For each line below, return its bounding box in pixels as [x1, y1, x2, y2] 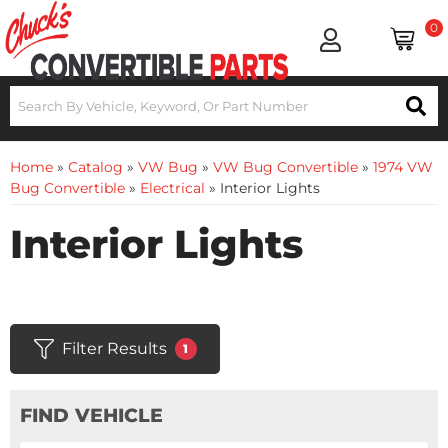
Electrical [140, 179, 205, 197]
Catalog [68, 158, 123, 176]
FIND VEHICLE [20, 404, 163, 427]
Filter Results [61, 339, 167, 358]
